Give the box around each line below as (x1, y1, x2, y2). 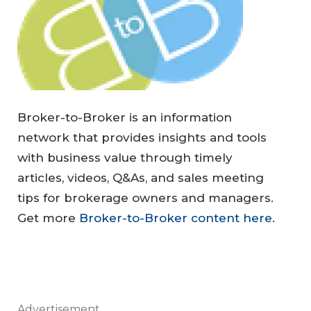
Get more (17, 211, 79, 226)
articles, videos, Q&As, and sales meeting (17, 171, 264, 185)
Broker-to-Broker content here (79, 211, 272, 226)
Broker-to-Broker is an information (17, 110, 232, 125)
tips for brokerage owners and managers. (17, 191, 274, 205)
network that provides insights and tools (17, 131, 267, 145)
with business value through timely (17, 151, 233, 165)
